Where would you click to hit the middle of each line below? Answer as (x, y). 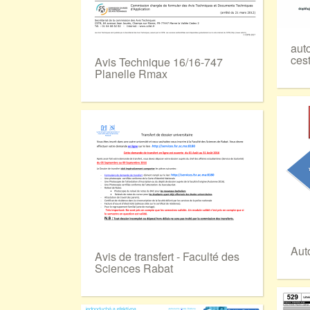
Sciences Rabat (134, 268)
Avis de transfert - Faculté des (167, 256)
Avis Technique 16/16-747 (159, 62)
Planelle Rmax (131, 74)
